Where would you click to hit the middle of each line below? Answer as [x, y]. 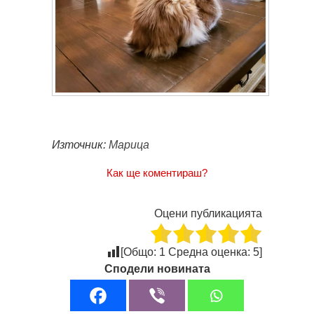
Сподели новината [157, 269]
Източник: [80, 145]
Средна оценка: [209, 252]
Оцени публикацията [208, 214]
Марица [129, 145]
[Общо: [140, 252]
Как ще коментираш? [157, 173]
